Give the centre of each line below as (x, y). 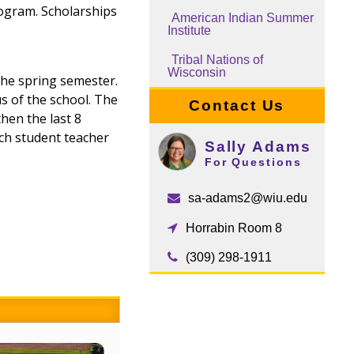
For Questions (253, 162)
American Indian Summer (243, 18)
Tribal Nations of (218, 59)
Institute (190, 31)
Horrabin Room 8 (234, 228)
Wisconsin (197, 72)
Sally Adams (258, 146)
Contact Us (237, 106)
